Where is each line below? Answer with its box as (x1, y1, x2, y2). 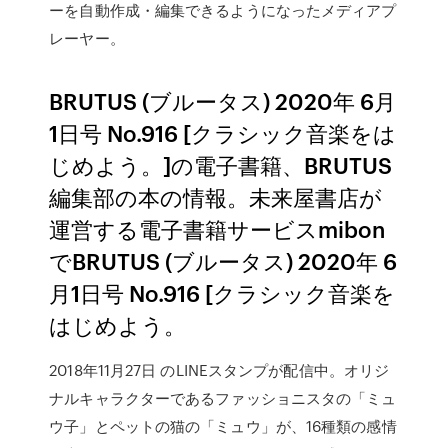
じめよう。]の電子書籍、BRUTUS (49, 149, 393, 180)
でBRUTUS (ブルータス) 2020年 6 (49, 245, 398, 276)
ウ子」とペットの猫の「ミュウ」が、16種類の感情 (49, 415, 397, 437)
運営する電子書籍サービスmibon (49, 213, 386, 244)
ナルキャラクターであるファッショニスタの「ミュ (49, 387, 397, 409)
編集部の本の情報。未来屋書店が (49, 181, 383, 212)
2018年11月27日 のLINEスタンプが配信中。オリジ (49, 359, 390, 381)
